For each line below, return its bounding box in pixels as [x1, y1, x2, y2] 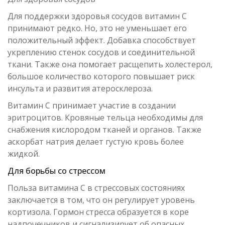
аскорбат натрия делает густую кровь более [8, 136, 184, 147]
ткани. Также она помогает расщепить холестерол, [8, 59, 212, 70]
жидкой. [8, 148, 40, 159]
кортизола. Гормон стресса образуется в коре [8, 206, 189, 217]
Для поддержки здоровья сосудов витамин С [8, 11, 187, 22]
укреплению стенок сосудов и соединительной [8, 47, 195, 58]
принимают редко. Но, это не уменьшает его [8, 23, 187, 34]
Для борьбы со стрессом [8, 165, 105, 176]
